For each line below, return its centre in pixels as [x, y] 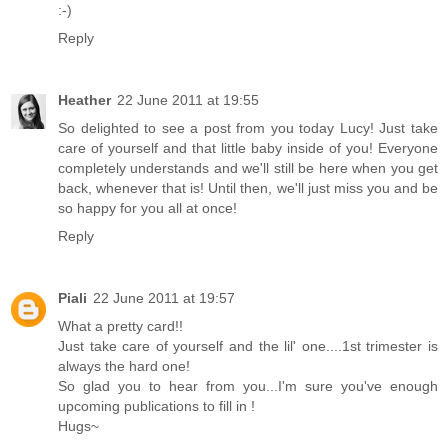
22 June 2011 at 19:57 [164, 298]
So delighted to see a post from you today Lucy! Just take [248, 128]
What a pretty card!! [120, 326]
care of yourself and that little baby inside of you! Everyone [248, 148]
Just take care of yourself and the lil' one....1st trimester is [248, 346]
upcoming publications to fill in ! [156, 406]
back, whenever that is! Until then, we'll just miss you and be [248, 188]
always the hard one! [124, 366]
